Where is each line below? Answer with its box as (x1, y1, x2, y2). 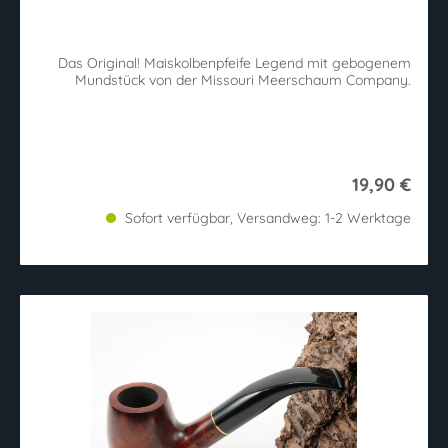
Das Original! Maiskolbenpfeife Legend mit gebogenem (58, 53, 411, 72)
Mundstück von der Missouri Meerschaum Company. (75, 70, 411, 89)
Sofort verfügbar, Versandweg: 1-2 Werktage (121, 208, 411, 227)
